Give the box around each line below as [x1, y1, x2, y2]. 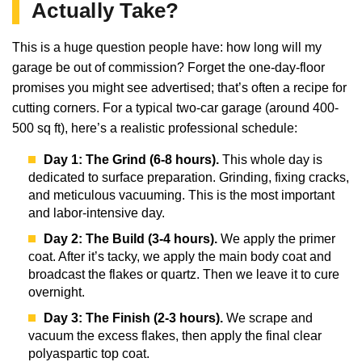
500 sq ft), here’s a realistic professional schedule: [12, 120, 297, 135]
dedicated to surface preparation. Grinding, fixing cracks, [28, 170, 349, 184]
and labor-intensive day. [28, 205, 165, 220]
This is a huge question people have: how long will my [12, 40, 322, 54]
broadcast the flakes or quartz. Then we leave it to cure [28, 267, 339, 281]
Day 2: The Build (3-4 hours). [44, 231, 217, 246]
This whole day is [219, 152, 322, 166]
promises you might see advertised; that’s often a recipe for [12, 80, 347, 95]
